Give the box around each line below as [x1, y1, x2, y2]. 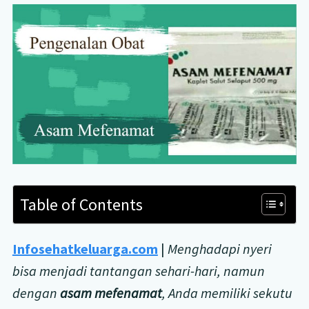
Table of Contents [20, 194, 143, 216]
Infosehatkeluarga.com [12, 239, 158, 257]
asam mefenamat [59, 283, 162, 301]
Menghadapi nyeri [167, 239, 272, 257]
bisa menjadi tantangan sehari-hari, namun [12, 261, 265, 279]
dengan [12, 283, 60, 301]
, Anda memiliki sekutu [161, 283, 292, 301]
